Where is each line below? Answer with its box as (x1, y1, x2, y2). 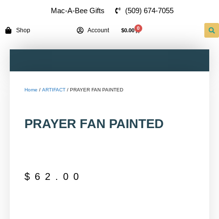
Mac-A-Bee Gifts (51, 6, 105, 15)
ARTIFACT (42, 87, 66, 92)
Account (88, 26, 109, 34)
